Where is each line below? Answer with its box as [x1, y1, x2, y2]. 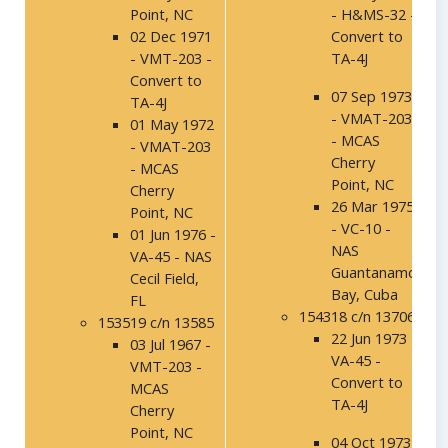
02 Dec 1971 [130, 26, 212, 47]
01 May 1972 [130, 114, 214, 135]
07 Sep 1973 [331, 86, 412, 107]
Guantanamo [331, 262, 417, 283]
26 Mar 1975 [331, 196, 414, 217]
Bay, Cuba [331, 284, 398, 305]
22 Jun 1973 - [331, 328, 417, 349]
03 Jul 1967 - [130, 334, 211, 355]
